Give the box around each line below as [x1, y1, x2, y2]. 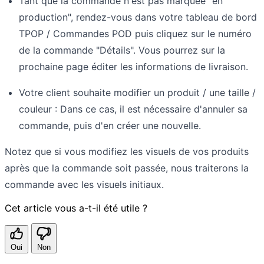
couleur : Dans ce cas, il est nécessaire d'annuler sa [19, 103, 247, 115]
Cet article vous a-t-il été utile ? [5, 202, 147, 214]
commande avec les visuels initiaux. [5, 178, 164, 190]
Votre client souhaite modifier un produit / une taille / [19, 86, 256, 98]
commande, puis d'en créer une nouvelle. [19, 119, 201, 131]
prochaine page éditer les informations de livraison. [19, 60, 248, 72]
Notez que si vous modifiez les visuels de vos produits [5, 145, 249, 157]
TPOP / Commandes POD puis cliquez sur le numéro [19, 27, 252, 39]
